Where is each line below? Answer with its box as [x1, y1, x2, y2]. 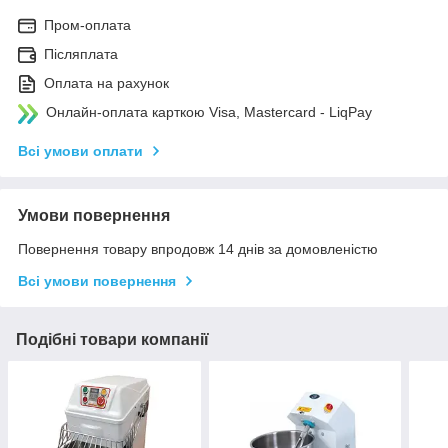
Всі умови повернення [18, 272, 176, 289]
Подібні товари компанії [16, 330, 209, 348]
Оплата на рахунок [44, 74, 169, 91]
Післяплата [44, 45, 118, 62]
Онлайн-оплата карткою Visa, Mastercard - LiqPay [46, 103, 372, 120]
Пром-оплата [44, 16, 131, 33]
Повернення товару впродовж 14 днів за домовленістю [18, 240, 378, 257]
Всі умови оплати [18, 142, 143, 159]
